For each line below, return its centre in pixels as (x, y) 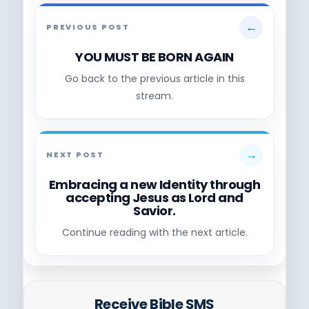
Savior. (154, 210)
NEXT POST (75, 155)
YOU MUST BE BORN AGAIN (154, 57)
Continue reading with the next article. (154, 232)
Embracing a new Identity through (154, 184)
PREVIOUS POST (88, 27)
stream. (154, 96)
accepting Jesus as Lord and (154, 197)
